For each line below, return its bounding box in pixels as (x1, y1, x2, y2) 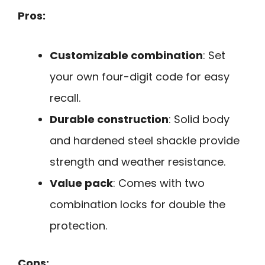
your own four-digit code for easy (50, 69, 230, 84)
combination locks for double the (50, 196, 225, 212)
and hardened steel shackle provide (50, 132, 240, 148)
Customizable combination (50, 47, 203, 63)
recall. (50, 90, 80, 105)
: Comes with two (113, 175, 205, 190)
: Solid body (169, 111, 230, 127)
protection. (50, 218, 107, 233)
